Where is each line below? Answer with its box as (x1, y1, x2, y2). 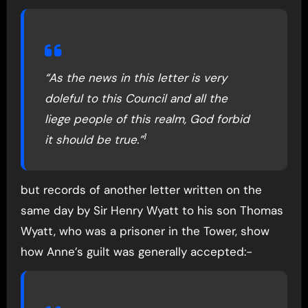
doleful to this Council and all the (44, 91, 228, 107)
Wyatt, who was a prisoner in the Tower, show (20, 223, 269, 239)
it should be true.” (44, 132, 143, 148)
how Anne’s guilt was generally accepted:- (20, 244, 252, 260)
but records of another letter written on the (20, 182, 262, 198)
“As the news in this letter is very (44, 70, 227, 86)
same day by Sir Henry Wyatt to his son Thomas (20, 203, 283, 219)
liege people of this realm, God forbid (44, 111, 250, 127)
